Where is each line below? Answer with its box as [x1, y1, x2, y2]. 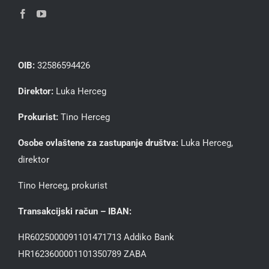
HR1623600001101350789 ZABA [18, 248, 147, 259]
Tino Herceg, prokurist [18, 180, 107, 191]
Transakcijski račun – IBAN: [18, 205, 131, 217]
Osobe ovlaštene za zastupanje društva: [18, 137, 178, 148]
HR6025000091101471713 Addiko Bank [18, 231, 174, 243]
